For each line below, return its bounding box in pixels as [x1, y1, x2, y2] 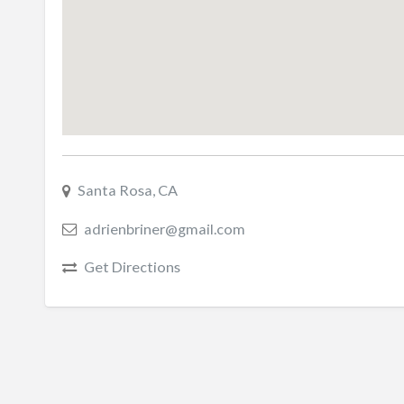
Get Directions [83, 258, 180, 276]
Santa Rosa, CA [77, 181, 178, 199]
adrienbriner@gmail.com [83, 219, 245, 237]
